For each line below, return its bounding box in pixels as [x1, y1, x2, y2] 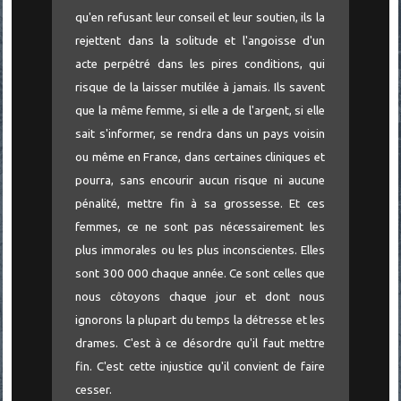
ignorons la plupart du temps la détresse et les [75, 313, 325, 328]
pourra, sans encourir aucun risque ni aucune [75, 174, 325, 188]
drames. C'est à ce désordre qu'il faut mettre [75, 337, 325, 351]
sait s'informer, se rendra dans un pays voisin [75, 127, 325, 141]
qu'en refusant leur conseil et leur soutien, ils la [75, 11, 325, 25]
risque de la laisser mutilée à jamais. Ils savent [75, 81, 325, 95]
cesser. [75, 383, 113, 397]
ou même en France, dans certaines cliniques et [75, 150, 325, 165]
